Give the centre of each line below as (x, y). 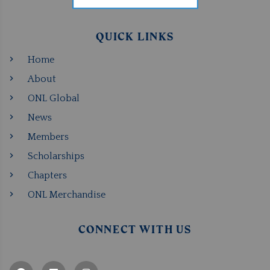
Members (48, 137)
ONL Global (54, 98)
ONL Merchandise (67, 194)
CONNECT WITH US (135, 229)
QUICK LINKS (135, 36)
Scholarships (56, 156)
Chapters (47, 175)
